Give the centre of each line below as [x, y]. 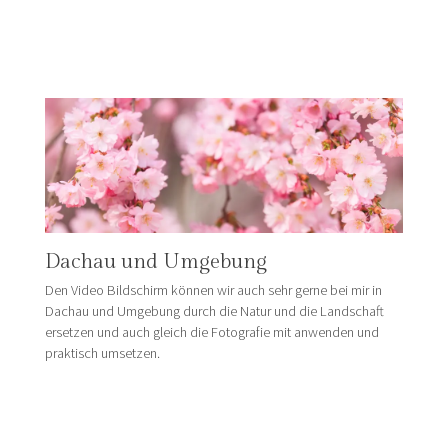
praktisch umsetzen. [102, 352]
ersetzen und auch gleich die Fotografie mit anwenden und [211, 331]
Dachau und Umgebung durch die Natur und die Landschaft [214, 310]
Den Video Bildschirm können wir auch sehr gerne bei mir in [213, 289]
